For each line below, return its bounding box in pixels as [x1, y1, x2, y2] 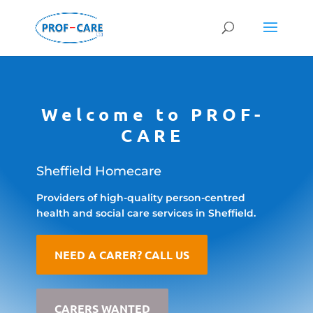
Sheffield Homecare [36, 163, 161, 180]
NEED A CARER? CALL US [54, 247, 189, 263]
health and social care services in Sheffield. [36, 207, 256, 220]
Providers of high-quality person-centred [36, 191, 245, 205]
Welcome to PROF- [41, 103, 265, 126]
